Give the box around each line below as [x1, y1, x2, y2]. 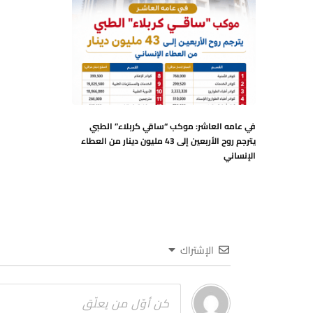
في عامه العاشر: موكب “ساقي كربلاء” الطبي [89, 117, 256, 134]
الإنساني [224, 147, 256, 163]
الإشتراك [180, 240, 214, 259]
